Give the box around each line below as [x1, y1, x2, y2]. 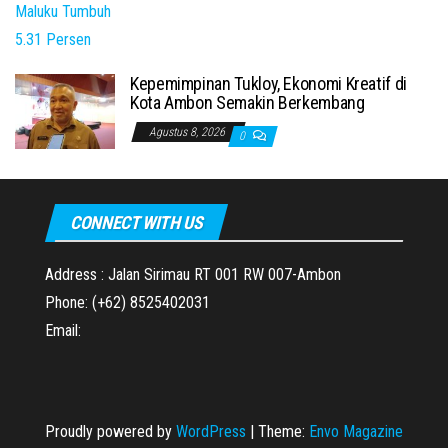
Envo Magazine [309, 422, 403, 441]
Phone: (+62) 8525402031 [45, 293, 210, 312]
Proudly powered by [45, 422, 176, 441]
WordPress [176, 422, 246, 441]
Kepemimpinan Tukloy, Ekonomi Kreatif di [130, 73, 407, 94]
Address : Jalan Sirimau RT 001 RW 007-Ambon [45, 265, 341, 284]
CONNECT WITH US [70, 212, 203, 233]
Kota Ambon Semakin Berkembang [130, 92, 365, 113]
